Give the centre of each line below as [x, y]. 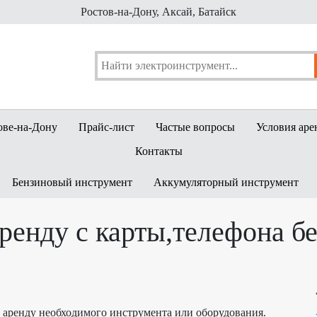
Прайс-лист [106, 127]
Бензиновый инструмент [72, 182]
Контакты [158, 151]
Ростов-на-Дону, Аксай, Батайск [158, 12]
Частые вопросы [195, 127]
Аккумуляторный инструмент [226, 182]
